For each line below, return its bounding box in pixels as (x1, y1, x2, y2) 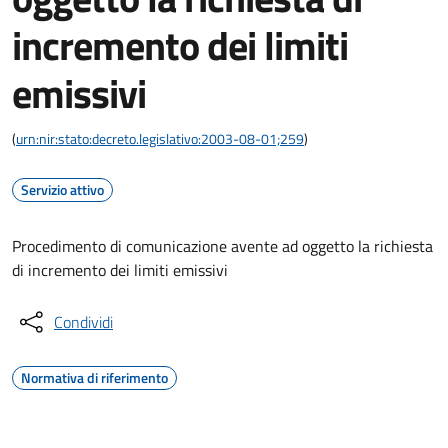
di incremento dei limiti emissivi (12, 258, 228, 282)
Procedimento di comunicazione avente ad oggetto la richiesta (12, 234, 433, 258)
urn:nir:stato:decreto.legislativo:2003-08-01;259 (16, 128, 304, 149)
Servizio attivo (21, 179, 104, 200)
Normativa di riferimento (21, 367, 168, 388)
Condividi (54, 310, 113, 334)
